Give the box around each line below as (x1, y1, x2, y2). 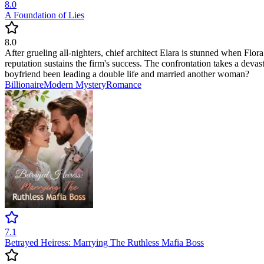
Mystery (75, 80, 106, 90)
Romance (106, 80, 141, 90)
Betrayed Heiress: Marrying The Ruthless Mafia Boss (5, 237, 204, 248)
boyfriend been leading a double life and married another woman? (5, 69, 249, 80)
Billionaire (5, 80, 44, 90)
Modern (44, 80, 75, 90)
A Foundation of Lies (5, 10, 84, 21)
